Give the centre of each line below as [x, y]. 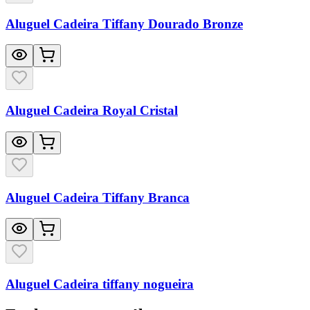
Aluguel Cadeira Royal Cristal [92, 111]
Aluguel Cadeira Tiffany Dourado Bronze [124, 24]
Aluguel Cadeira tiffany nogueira [100, 284]
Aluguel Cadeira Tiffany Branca [98, 197]
